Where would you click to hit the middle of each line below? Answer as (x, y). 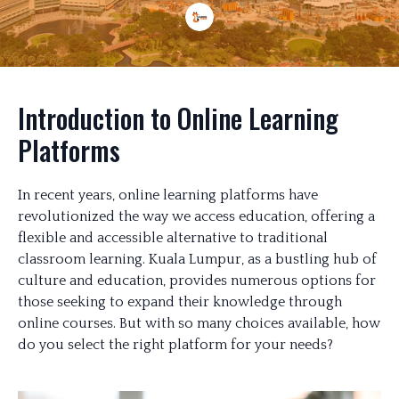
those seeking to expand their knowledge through (180, 302)
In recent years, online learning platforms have (168, 195)
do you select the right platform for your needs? (175, 345)
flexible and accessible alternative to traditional (173, 238)
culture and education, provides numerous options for (197, 281)
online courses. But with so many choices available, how (199, 323)
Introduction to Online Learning (178, 118)
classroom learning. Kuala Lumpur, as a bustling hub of (197, 259)
